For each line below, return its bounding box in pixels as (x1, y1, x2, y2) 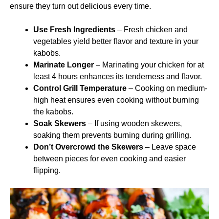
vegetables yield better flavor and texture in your (33, 37, 198, 45)
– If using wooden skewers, (86, 119, 182, 128)
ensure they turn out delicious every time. (10, 2, 151, 10)
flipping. (33, 166, 61, 175)
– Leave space (143, 143, 196, 151)
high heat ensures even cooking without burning (33, 96, 199, 104)
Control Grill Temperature (33, 84, 127, 92)
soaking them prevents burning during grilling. (33, 131, 191, 139)
